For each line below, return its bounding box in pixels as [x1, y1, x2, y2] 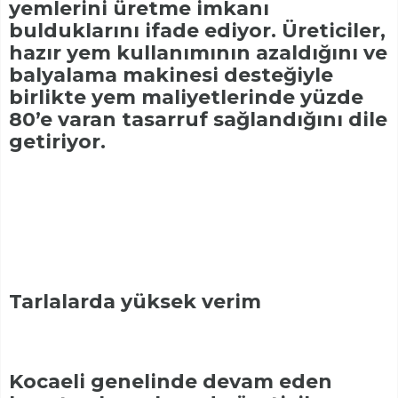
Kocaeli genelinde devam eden [9, 370, 332, 394]
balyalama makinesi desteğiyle [9, 63, 333, 88]
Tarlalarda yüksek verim [9, 290, 261, 314]
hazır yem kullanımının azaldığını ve [9, 41, 387, 66]
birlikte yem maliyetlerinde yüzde [9, 85, 363, 110]
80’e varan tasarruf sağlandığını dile [9, 107, 387, 132]
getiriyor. [9, 130, 106, 155]
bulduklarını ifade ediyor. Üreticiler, [9, 19, 386, 44]
